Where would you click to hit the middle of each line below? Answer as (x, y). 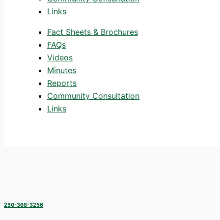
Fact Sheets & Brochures (93, 32)
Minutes (62, 70)
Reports (62, 83)
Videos (60, 57)
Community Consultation (93, 96)
